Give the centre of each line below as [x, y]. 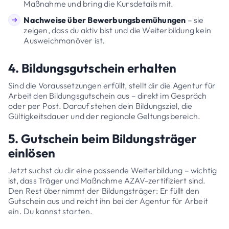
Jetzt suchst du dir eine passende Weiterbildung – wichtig [113, 170]
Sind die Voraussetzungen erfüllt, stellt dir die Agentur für [112, 85]
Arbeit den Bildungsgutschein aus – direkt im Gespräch [108, 95]
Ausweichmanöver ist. [64, 41]
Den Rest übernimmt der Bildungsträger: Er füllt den [104, 190]
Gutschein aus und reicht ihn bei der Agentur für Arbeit [108, 201]
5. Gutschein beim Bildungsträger [103, 138]
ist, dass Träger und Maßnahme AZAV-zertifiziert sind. [107, 180]
